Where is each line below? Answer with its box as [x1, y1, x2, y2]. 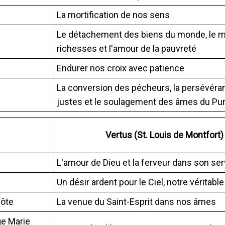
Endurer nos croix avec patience [57, 62, 184, 73]
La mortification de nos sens [57, 9, 170, 20]
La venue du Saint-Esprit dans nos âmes [57, 196, 216, 207]
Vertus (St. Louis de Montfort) [105, 129, 223, 140]
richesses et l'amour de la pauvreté [57, 43, 196, 54]
